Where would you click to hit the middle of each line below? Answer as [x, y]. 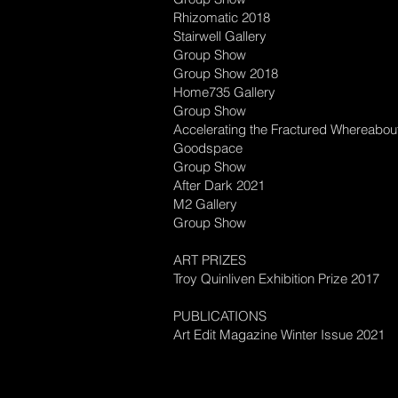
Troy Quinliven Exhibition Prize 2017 [276, 278]
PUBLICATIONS [220, 315]
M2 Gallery [205, 203]
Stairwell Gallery [220, 36]
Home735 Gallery [224, 92]
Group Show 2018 [226, 73]
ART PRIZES [210, 259]
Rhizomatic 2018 [222, 17]
